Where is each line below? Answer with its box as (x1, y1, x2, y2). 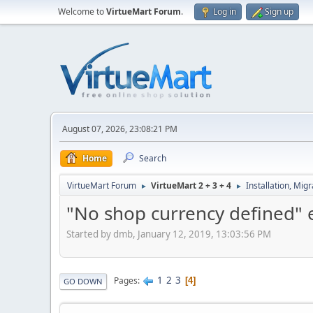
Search (139, 152, 166, 164)
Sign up (265, 6, 293, 17)
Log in (213, 6, 236, 17)
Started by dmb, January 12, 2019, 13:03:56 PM (66, 227, 271, 240)
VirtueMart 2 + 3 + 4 (151, 180, 231, 191)
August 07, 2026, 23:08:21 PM (62, 123, 177, 135)
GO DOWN (64, 275, 103, 286)
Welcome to (58, 6, 106, 17)
